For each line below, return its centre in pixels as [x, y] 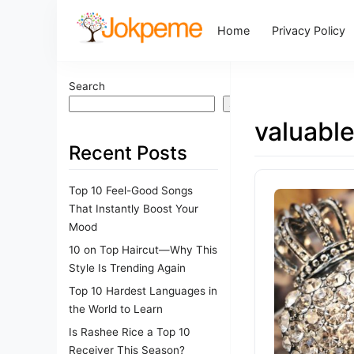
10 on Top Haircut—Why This [143, 249]
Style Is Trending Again [127, 267]
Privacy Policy [309, 30]
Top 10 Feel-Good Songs [131, 190]
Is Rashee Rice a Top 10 [130, 331]
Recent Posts [128, 153]
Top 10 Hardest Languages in [143, 290]
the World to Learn [116, 309]
